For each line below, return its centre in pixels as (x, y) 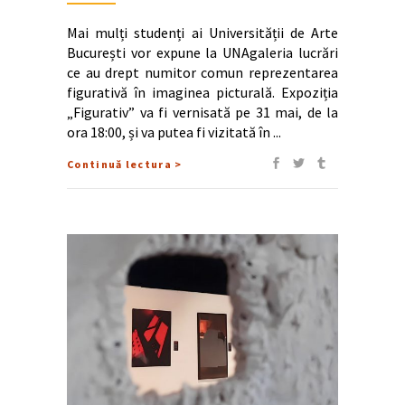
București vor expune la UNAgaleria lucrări (202, 52)
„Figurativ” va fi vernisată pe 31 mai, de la (202, 112)
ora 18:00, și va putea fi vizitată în (170, 132)
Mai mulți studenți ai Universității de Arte (202, 32)
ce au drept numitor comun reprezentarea (202, 72)
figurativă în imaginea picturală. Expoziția (202, 92)
